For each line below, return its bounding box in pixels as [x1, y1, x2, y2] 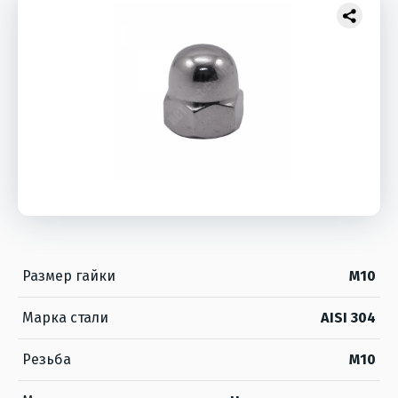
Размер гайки [22, 267, 115, 284]
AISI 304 [320, 309, 376, 326]
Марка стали [22, 309, 108, 326]
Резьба [22, 351, 71, 368]
